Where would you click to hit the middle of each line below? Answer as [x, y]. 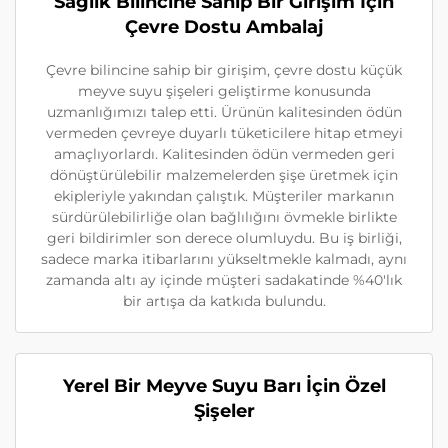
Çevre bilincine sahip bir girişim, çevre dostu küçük [224, 70]
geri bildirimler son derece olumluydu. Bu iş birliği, [224, 238]
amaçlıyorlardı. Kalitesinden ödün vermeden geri [224, 154]
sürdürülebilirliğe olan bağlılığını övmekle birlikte [224, 217]
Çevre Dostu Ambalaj [224, 27]
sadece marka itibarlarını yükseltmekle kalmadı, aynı [224, 259]
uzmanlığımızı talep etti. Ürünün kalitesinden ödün [224, 112]
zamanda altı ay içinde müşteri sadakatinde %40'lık [224, 280]
